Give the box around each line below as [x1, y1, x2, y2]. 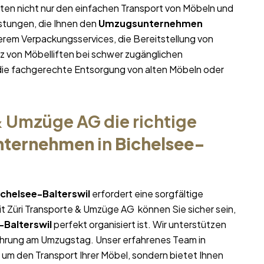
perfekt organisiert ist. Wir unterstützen [52, 218, 226, 231]
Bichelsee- [115, 133, 205, 154]
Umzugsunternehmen [98, 17, 203, 30]
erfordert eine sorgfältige [90, 187, 203, 200]
